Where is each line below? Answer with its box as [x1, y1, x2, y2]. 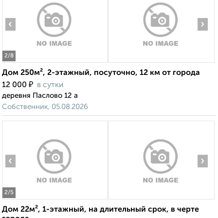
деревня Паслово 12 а [2, 92, 78, 100]
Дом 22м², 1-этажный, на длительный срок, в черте [2, 206, 199, 214]
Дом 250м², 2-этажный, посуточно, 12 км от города [2, 69, 200, 77]
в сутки [37, 81, 63, 90]
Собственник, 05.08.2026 [2, 103, 88, 111]
